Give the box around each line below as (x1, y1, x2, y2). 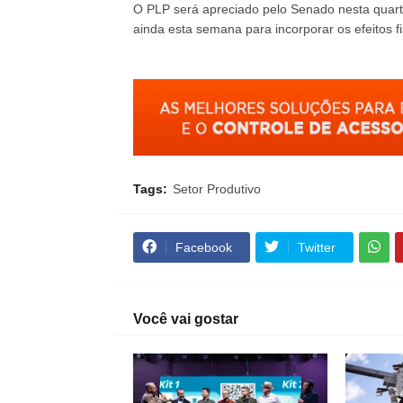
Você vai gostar (132, 310, 238, 327)
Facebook (175, 239, 232, 255)
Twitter (297, 239, 336, 255)
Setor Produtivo (172, 181, 261, 196)
